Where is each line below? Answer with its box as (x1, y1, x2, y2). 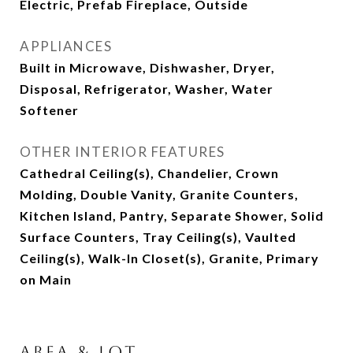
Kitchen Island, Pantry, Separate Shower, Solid (20, 208, 324, 223)
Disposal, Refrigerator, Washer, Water (20, 81, 273, 96)
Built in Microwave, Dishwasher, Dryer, (20, 60, 275, 75)
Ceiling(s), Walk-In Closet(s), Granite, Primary (20, 251, 319, 266)
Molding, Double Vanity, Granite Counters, (20, 187, 299, 202)
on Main (20, 272, 72, 287)
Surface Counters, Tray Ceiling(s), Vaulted (20, 229, 296, 244)
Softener (20, 102, 79, 117)
